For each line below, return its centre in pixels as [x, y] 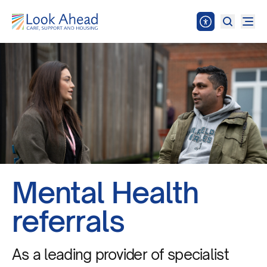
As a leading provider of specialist [120, 255]
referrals [69, 221]
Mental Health [105, 193]
